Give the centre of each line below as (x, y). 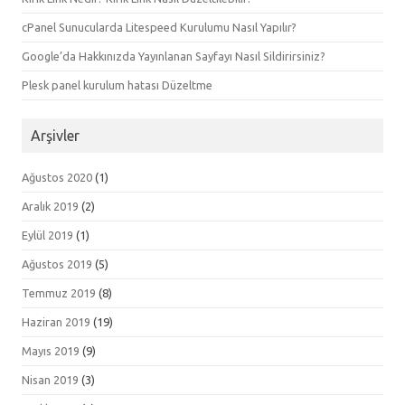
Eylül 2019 (47, 235)
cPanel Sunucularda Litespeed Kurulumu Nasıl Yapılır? (159, 27)
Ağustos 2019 (57, 264)
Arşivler (55, 135)
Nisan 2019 (50, 379)
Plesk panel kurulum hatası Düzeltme (117, 85)
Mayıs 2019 (51, 350)
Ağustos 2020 (57, 177)
